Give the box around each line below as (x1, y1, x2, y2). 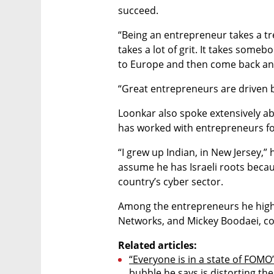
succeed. (118, 4, 158, 18)
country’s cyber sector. (118, 175, 223, 189)
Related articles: (118, 239, 197, 253)
